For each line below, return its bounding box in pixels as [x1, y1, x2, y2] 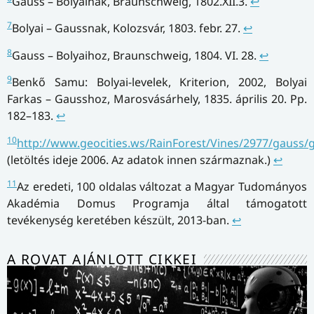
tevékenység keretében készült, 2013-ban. [7, 212, 232, 228]
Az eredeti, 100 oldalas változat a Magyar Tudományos [17, 178, 307, 194]
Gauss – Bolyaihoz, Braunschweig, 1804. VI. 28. [12, 47, 259, 63]
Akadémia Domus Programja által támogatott [7, 195, 307, 211]
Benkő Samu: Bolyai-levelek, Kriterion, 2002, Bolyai [12, 74, 307, 90]
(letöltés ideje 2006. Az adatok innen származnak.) [7, 151, 273, 168]
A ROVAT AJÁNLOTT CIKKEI [7, 250, 198, 269]
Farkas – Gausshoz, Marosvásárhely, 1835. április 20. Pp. [7, 91, 307, 107]
